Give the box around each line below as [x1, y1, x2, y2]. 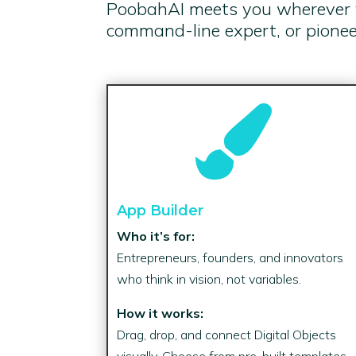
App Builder [117, 201, 204, 219]
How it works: [117, 304, 204, 321]
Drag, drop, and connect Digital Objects [117, 326, 337, 342]
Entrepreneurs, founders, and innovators [117, 249, 344, 265]
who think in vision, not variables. [117, 270, 302, 287]
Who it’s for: [117, 227, 195, 244]
